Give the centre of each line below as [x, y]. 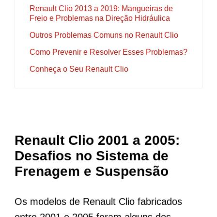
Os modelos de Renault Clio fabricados [98, 201]
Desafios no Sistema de [92, 155]
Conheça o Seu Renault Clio [79, 69]
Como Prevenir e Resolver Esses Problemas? [108, 52]
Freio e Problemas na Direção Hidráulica [100, 18]
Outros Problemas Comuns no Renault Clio [104, 35]
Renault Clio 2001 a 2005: [97, 140]
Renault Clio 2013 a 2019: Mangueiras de [101, 8]
